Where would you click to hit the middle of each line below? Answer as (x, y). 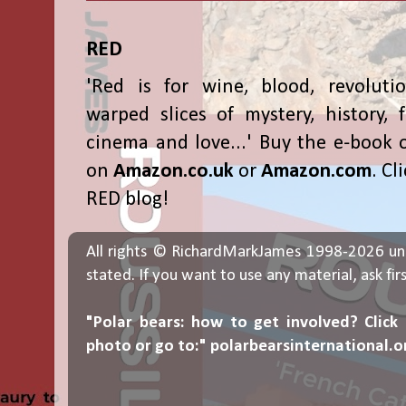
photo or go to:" (148, 346)
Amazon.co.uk (174, 171)
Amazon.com (316, 171)
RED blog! (127, 199)
